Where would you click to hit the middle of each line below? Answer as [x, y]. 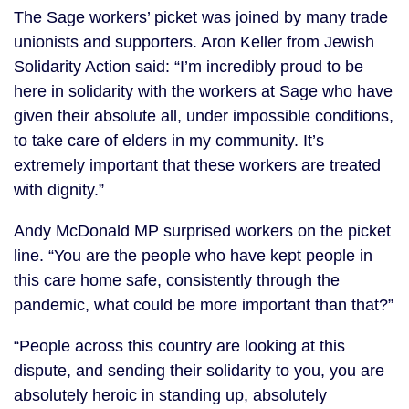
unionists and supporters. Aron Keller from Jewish [194, 42]
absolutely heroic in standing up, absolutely [170, 395]
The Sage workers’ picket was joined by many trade [201, 17]
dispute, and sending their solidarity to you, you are [199, 371]
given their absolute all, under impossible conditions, [204, 116]
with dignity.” [59, 190]
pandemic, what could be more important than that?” [204, 305]
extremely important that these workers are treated [197, 165]
